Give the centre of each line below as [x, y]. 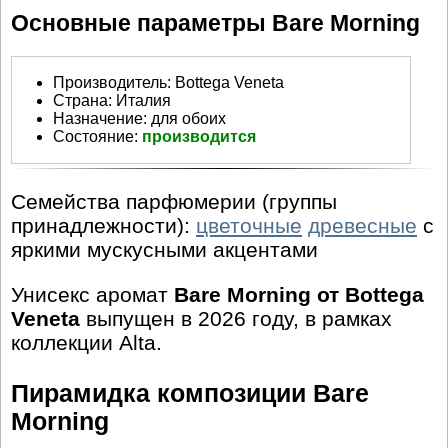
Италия [143, 100]
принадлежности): [103, 226]
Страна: [82, 100]
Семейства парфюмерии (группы [174, 202]
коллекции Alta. [86, 343]
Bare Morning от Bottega [299, 295]
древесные [362, 226]
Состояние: [97, 136]
